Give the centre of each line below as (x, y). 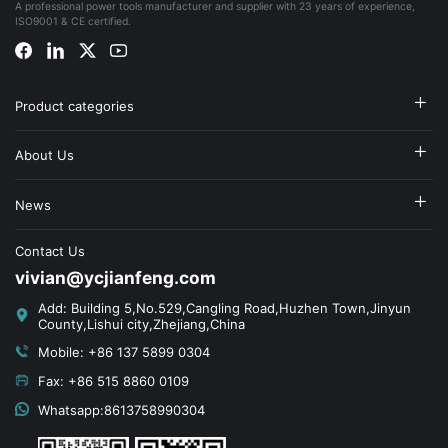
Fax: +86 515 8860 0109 (113, 381)
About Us (44, 155)
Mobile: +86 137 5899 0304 (123, 352)
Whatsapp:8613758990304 (121, 410)
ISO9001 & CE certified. (73, 22)
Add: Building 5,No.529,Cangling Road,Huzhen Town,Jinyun (224, 308)
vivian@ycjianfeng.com (115, 278)
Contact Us (50, 250)
